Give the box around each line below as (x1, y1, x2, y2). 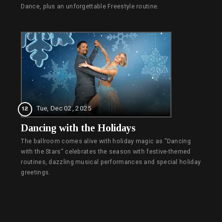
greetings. (21, 169, 51, 176)
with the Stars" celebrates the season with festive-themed (21, 148, 191, 156)
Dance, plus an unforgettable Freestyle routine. (21, 3, 159, 10)
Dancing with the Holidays (21, 122, 136, 134)
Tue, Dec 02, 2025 (36, 104, 92, 112)
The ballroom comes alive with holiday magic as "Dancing (21, 138, 191, 145)
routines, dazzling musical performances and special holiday (21, 159, 201, 166)
